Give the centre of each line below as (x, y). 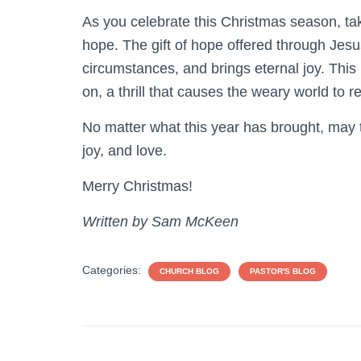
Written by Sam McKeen (160, 221)
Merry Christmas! (137, 186)
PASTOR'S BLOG (283, 271)
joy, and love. (124, 150)
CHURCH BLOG (189, 271)
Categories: (113, 270)
